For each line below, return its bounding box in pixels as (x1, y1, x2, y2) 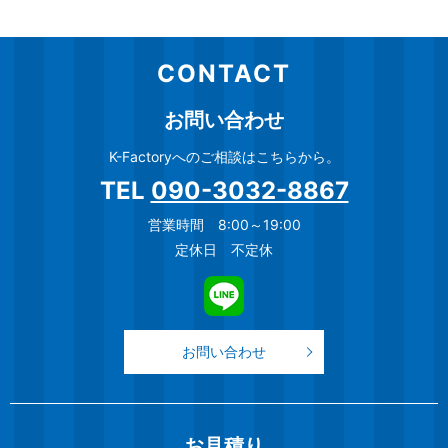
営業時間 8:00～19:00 (147, 215, 301, 233)
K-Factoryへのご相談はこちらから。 (108, 147, 340, 165)
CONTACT (157, 58, 291, 88)
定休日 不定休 (175, 240, 273, 258)
